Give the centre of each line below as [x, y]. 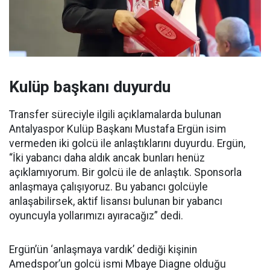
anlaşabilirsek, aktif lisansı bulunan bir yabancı [116, 201]
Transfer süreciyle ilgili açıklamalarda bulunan [115, 114]
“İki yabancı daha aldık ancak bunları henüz [107, 158]
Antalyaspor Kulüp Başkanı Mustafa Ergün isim [118, 129]
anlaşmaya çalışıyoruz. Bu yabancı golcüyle [108, 187]
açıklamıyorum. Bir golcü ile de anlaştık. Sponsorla [125, 172]
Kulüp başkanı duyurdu [90, 86]
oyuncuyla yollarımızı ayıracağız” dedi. [96, 215]
